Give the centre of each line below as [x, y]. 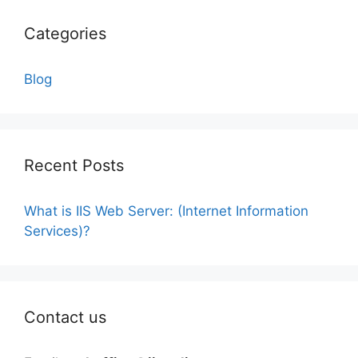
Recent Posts [74, 165]
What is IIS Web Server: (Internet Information [166, 211]
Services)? [57, 231]
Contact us [65, 317]
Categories [65, 34]
